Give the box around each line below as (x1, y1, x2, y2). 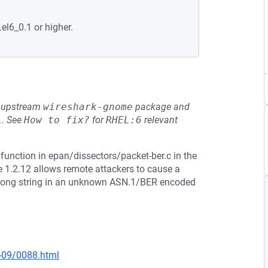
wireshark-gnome (43, 101, 133, 112)
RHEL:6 (106, 114, 142, 126)
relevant (142, 114, 178, 126)
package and (133, 101, 190, 112)
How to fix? (24, 114, 90, 126)
